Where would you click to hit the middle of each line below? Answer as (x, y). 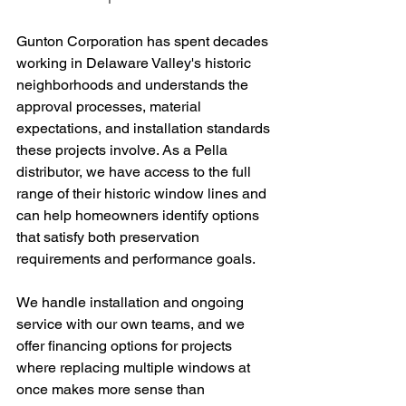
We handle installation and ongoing (132, 302)
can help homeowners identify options (140, 215)
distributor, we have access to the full (135, 172)
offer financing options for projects (126, 346)
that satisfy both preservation (110, 237)
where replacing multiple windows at (135, 367)
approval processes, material (111, 106)
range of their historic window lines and (143, 193)
